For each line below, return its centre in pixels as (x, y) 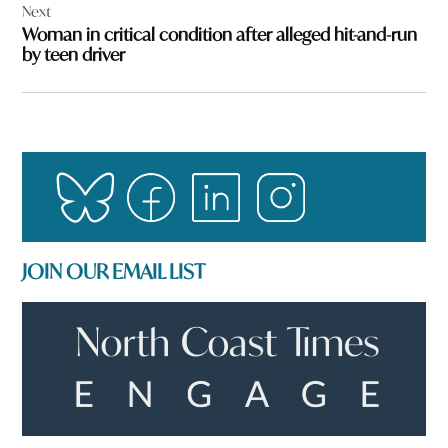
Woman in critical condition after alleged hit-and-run (220, 35)
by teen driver (74, 55)
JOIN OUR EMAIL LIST (114, 271)
